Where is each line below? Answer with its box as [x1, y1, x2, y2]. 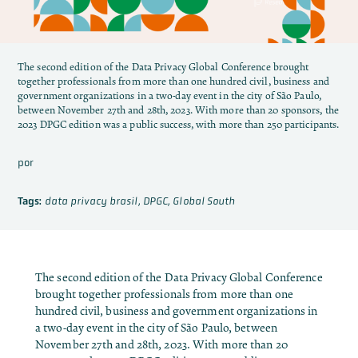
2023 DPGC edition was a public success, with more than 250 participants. [18, 117, 340, 131]
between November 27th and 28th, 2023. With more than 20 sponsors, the [18, 103, 339, 117]
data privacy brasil [44, 194, 138, 207]
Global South [173, 194, 236, 207]
